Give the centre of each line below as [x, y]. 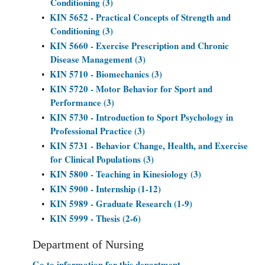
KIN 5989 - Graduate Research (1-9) [121, 203]
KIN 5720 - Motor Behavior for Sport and [131, 89]
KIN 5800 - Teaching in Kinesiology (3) [125, 174]
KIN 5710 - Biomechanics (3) [106, 74]
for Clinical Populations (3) [102, 159]
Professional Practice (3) [98, 131]
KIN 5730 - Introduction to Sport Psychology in [141, 117]
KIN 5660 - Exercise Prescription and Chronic [139, 46]
